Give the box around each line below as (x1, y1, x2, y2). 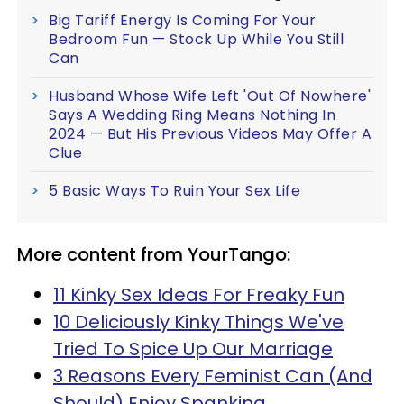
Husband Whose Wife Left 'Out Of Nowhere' (49, 85, 371, 106)
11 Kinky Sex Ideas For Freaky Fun (53, 281, 344, 308)
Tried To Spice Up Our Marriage (53, 335, 333, 362)
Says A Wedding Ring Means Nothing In (49, 104, 335, 125)
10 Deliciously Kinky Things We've (53, 308, 344, 335)
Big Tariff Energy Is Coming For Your (49, 9, 316, 31)
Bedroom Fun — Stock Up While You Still (49, 28, 344, 50)
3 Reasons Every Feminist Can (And (53, 363, 372, 389)
